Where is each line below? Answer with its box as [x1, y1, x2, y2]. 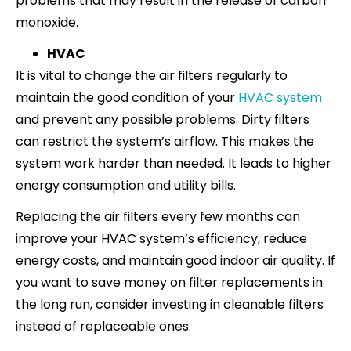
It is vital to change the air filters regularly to [16, 66, 288, 85]
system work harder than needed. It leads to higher [16, 154, 331, 172]
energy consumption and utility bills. [16, 175, 236, 194]
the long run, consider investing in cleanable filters [16, 295, 324, 313]
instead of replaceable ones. [16, 317, 191, 335]
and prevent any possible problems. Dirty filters [16, 110, 309, 128]
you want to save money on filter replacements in [16, 273, 323, 291]
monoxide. [16, 13, 78, 31]
